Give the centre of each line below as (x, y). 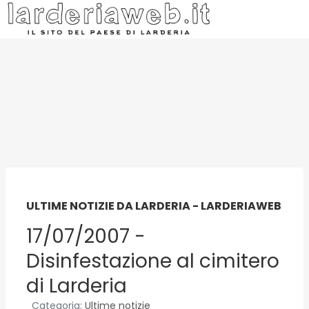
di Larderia (77, 286)
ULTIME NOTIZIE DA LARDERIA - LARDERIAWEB (154, 206)
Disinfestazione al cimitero (153, 261)
